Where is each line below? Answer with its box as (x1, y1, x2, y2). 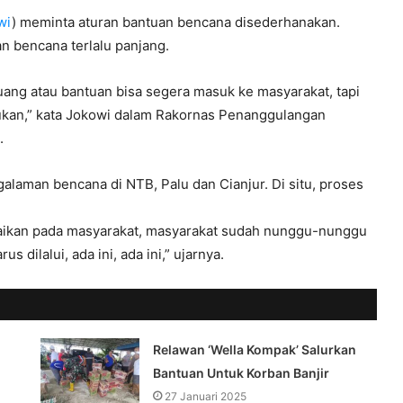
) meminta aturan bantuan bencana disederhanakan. (12, 13, 340, 31)
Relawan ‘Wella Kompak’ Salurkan (153, 341, 357, 357)
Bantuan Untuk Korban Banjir (153, 364, 330, 381)
